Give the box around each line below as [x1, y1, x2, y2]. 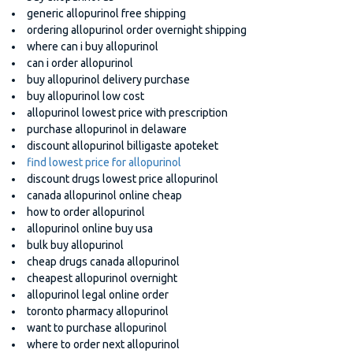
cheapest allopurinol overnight [27, 272, 177, 285]
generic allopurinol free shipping [27, 7, 186, 20]
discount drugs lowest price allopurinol [27, 173, 218, 186]
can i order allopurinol [27, 57, 133, 70]
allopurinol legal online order [27, 288, 169, 302]
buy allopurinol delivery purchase [27, 73, 190, 87]
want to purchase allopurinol [27, 321, 167, 335]
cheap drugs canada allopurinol [27, 255, 180, 269]
